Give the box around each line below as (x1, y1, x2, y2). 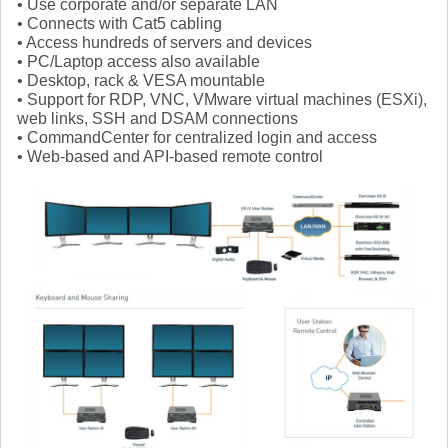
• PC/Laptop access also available (17, 53, 260, 71)
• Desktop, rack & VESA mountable (17, 72, 265, 90)
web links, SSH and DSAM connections (17, 110, 298, 128)
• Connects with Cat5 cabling (17, 15, 222, 33)
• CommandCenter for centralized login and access (17, 129, 377, 147)
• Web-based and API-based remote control (17, 148, 323, 166)
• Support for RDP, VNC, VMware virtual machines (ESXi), (17, 91, 427, 109)
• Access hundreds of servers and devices (17, 34, 312, 52)
